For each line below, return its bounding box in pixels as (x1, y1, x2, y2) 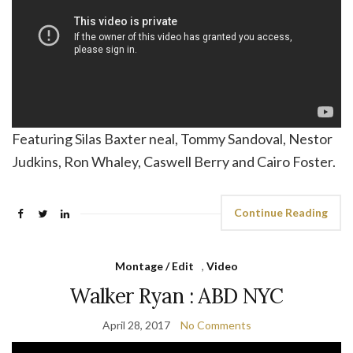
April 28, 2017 (102, 318, 170, 333)
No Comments (180, 318, 251, 333)
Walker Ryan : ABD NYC (69, 283, 284, 310)
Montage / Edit (115, 259, 194, 273)
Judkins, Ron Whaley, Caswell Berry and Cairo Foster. (12, 153, 336, 171)
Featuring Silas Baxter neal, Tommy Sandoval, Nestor (12, 130, 333, 148)
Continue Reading (234, 206, 328, 220)
